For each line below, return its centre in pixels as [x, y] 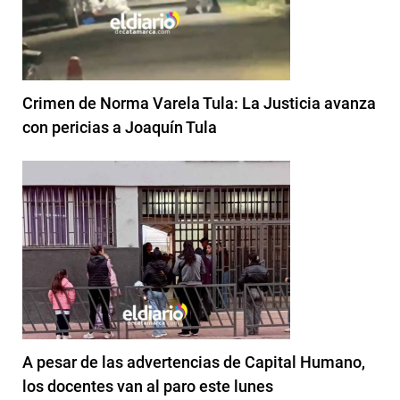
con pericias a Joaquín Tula [120, 127]
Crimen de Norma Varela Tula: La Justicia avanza [199, 103]
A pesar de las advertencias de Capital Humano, [194, 362]
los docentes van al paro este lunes [148, 386]
